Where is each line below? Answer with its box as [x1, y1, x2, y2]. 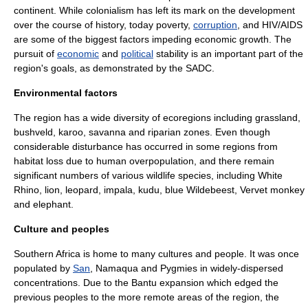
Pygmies [160, 263, 197, 274]
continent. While [14, 5, 86, 16]
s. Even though [205, 126, 270, 137]
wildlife [146, 170, 175, 181]
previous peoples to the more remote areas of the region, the [14, 291, 279, 302]
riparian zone [148, 126, 205, 137]
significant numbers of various [14, 170, 146, 181]
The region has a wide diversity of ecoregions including [14, 112, 255, 123]
